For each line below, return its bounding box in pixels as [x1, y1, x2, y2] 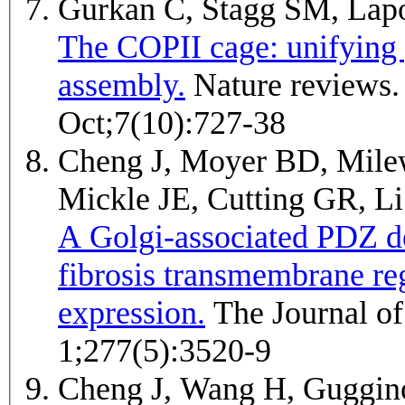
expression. [58, 295, 205, 332]
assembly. [58, 67, 185, 104]
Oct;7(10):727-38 [58, 105, 286, 142]
